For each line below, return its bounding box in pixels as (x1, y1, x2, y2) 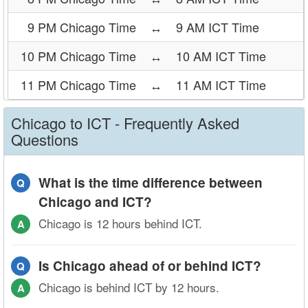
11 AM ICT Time (176, 76, 266, 93)
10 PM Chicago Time (21, 47, 136, 65)
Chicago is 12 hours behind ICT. (38, 214, 202, 232)
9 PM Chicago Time (27, 18, 136, 36)
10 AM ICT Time (176, 47, 266, 65)
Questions (11, 129, 78, 150)
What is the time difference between (38, 173, 263, 192)
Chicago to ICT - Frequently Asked (11, 112, 239, 133)
